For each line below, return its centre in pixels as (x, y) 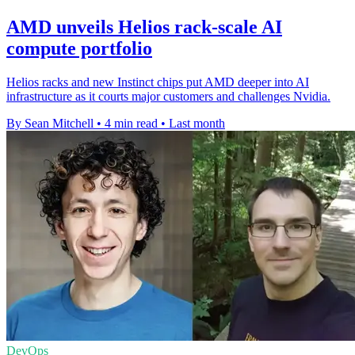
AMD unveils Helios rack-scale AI (144, 27)
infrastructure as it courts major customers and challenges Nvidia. (168, 97)
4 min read (131, 124)
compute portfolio (79, 49)
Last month (197, 124)
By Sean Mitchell (50, 124)
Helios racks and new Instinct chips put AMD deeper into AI (158, 82)
